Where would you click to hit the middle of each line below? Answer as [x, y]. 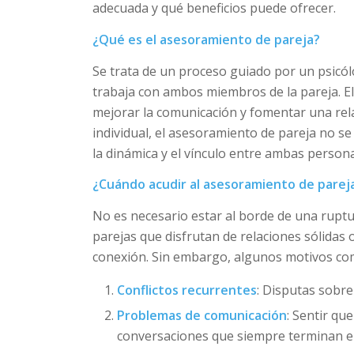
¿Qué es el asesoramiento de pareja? [207, 40]
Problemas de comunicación [202, 316]
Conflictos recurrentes [187, 290]
